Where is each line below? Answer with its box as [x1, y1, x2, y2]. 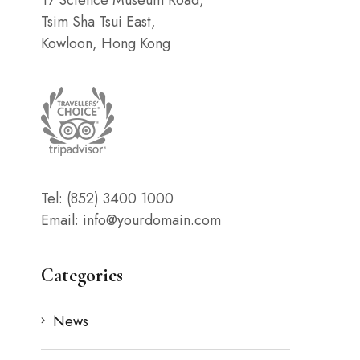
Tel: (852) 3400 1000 [41, 187, 174, 209]
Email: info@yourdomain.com [41, 209, 221, 231]
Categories [41, 263, 123, 287]
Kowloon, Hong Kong [41, 32, 170, 54]
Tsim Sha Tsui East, [41, 10, 156, 32]
